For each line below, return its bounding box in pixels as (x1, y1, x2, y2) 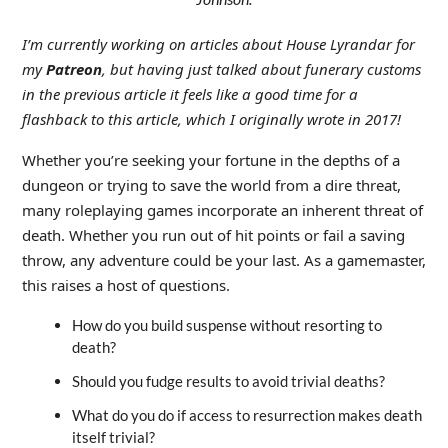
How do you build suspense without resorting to (71, 315, 382, 334)
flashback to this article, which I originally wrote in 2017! (21, 108, 401, 129)
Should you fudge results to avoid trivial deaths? (71, 371, 385, 390)
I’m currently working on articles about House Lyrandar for (21, 33, 415, 54)
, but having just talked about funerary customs (101, 58, 421, 79)
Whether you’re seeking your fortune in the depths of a (21, 149, 400, 170)
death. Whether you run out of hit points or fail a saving (21, 224, 405, 245)
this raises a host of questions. (21, 274, 230, 295)
